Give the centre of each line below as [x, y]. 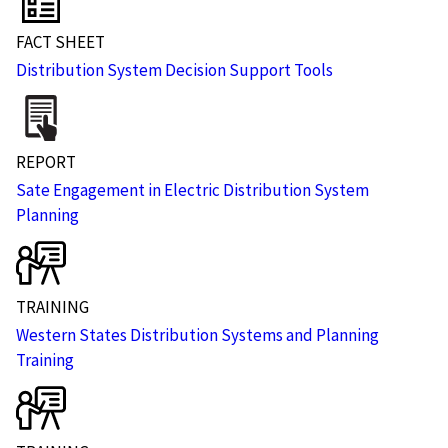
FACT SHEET [60, 41]
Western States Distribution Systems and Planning [197, 334]
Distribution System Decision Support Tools [174, 69]
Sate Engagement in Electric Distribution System [192, 189]
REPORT [46, 161]
